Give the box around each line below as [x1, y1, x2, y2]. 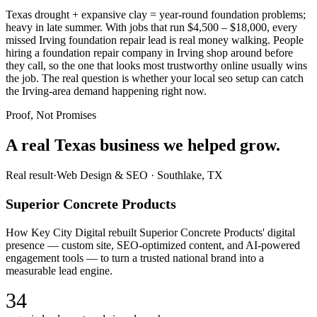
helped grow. [188, 135, 280, 154]
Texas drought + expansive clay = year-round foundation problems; [6, 8, 306, 21]
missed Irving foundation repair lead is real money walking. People [6, 34, 304, 47]
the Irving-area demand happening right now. [6, 85, 207, 98]
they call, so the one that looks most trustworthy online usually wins [6, 59, 307, 72]
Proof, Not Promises [6, 109, 96, 122]
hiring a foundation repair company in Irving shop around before [6, 47, 293, 59]
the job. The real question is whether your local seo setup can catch [6, 72, 304, 85]
